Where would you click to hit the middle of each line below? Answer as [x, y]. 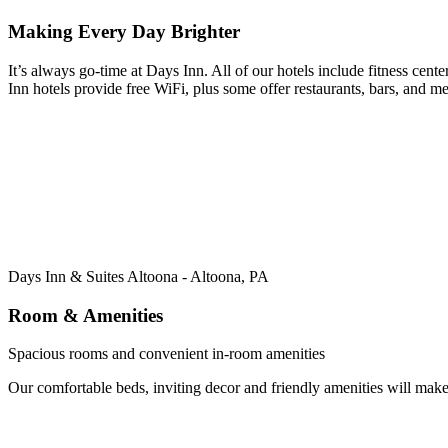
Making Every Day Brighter [124, 32]
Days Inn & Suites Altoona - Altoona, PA [138, 276]
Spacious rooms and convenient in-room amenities [166, 354]
